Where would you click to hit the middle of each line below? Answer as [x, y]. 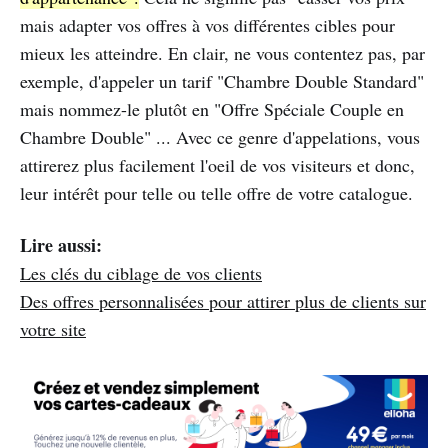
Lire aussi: [61, 244]
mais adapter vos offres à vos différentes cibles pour [207, 24]
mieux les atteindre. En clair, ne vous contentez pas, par [222, 52]
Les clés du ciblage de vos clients [141, 272]
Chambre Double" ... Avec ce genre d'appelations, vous [220, 136]
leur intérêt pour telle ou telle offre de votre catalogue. [216, 192]
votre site [53, 328]
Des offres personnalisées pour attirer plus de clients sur [223, 300]
